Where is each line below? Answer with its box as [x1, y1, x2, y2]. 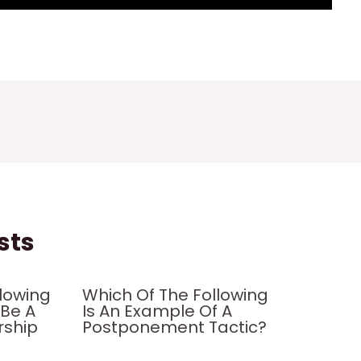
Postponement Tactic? [81, 315, 267, 338]
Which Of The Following [81, 283, 268, 306]
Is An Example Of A [81, 299, 232, 322]
